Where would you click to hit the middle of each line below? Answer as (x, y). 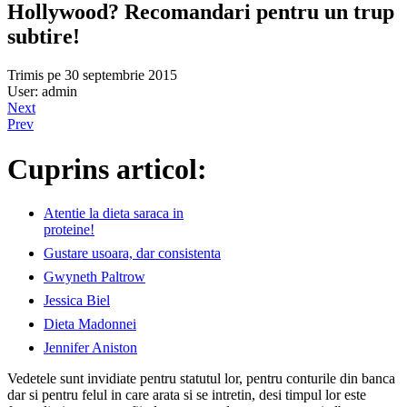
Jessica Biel (77, 300)
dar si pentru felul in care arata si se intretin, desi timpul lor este (187, 394)
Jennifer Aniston (90, 347)
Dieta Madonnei (90, 323)
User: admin (42, 92)
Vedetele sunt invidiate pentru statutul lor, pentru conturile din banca (201, 378)
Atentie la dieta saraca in (114, 213)
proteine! (69, 229)
